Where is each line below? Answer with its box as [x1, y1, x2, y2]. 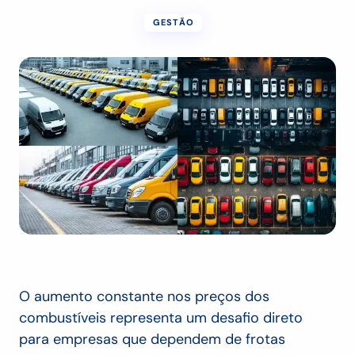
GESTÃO [153, 17, 194, 29]
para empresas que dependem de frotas [19, 330, 285, 349]
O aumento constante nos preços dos [19, 287, 269, 307]
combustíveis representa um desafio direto [19, 308, 303, 328]
